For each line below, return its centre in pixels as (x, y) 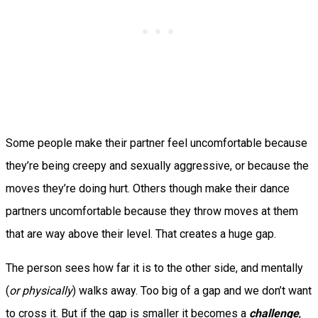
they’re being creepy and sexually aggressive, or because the (157, 165)
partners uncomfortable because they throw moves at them (152, 211)
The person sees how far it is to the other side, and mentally (154, 268)
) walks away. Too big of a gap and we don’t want (192, 290)
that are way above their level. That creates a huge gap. (141, 234)
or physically (41, 290)
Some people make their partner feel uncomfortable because (157, 143)
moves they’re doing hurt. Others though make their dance (148, 188)
